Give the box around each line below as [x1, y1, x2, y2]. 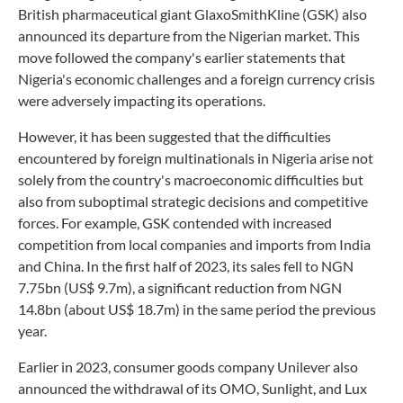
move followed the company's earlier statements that [18, 48, 345, 66]
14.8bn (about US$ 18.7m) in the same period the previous [18, 300, 376, 318]
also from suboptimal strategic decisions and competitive [18, 192, 368, 210]
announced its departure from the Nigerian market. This [18, 26, 360, 44]
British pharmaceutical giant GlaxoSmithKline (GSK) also [18, 4, 367, 22]
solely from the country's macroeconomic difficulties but [18, 170, 363, 188]
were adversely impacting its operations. [18, 91, 265, 109]
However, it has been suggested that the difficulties [18, 127, 331, 145]
